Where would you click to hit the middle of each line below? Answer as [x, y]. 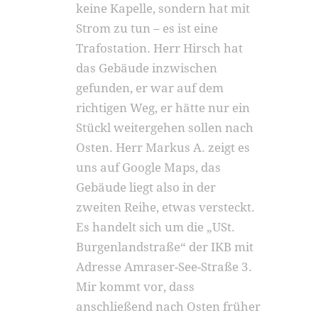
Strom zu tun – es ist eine [147, 28]
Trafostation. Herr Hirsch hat [160, 48]
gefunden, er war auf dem [150, 88]
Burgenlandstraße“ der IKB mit [165, 247]
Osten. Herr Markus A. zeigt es [163, 148]
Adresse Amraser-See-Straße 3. [164, 267]
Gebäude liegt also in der [146, 187]
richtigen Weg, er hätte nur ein [163, 108]
